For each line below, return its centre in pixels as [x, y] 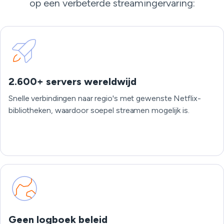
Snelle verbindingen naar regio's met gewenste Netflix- [105, 98]
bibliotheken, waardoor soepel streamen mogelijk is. [99, 110]
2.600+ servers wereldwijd [72, 81]
